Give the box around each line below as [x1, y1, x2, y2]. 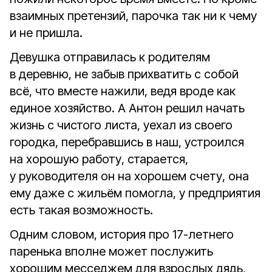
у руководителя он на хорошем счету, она [10, 169, 249, 183]
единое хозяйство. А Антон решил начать [10, 101, 245, 115]
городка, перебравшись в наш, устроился [10, 135, 244, 149]
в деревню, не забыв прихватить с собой [10, 67, 239, 81]
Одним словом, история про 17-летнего [10, 227, 234, 242]
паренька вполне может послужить [10, 244, 213, 259]
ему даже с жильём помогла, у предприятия [10, 186, 260, 200]
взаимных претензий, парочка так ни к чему [10, 8, 257, 23]
